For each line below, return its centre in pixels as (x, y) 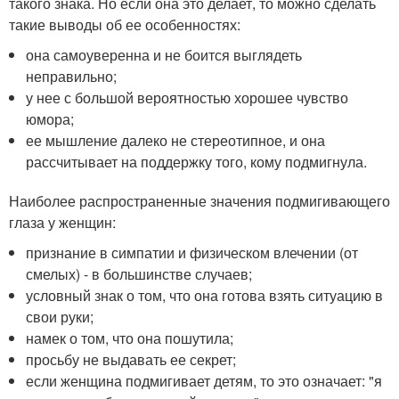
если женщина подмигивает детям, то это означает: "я (204, 381)
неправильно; (72, 77)
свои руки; (60, 317)
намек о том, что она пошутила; (130, 338)
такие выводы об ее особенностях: (125, 25)
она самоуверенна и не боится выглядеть (164, 55)
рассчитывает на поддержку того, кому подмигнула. (197, 162)
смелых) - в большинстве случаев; (139, 274)
